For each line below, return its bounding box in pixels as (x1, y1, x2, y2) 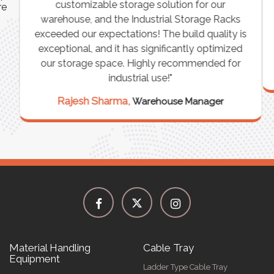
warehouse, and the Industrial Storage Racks (40, 13, 240, 25)
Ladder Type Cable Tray (143, 262, 228, 272)
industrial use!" (108, 72, 172, 84)
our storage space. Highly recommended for (40, 57, 240, 69)
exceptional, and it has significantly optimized (38, 42, 243, 54)
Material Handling (9, 241, 91, 254)
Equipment (9, 252, 60, 265)
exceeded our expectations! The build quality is (34, 28, 246, 40)
